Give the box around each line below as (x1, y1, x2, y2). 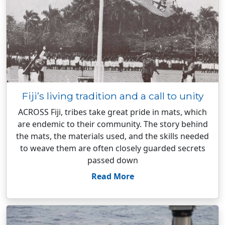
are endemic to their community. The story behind (17, 119, 208, 130)
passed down (87, 155, 138, 166)
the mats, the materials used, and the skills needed (16, 131, 209, 142)
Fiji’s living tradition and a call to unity (22, 90, 203, 102)
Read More (91, 171, 134, 182)
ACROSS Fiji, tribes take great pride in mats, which (18, 106, 207, 118)
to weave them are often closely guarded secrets (20, 143, 205, 154)
